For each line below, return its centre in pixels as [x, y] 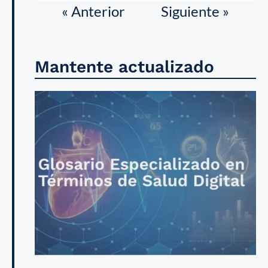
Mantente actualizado [124, 67]
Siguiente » [195, 11]
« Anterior [93, 11]
